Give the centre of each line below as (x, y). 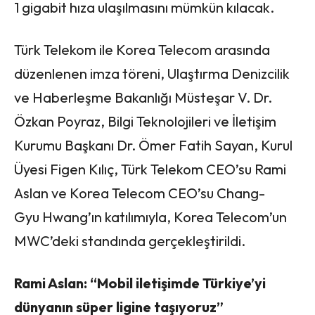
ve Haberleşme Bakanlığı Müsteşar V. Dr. (143, 97)
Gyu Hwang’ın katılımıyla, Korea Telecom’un (150, 217)
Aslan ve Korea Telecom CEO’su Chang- (140, 193)
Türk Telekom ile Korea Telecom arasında (142, 49)
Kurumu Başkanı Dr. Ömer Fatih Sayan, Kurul (153, 145)
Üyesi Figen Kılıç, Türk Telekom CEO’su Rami (150, 169)
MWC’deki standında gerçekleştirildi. (130, 240)
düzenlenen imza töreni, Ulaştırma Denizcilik (152, 73)
